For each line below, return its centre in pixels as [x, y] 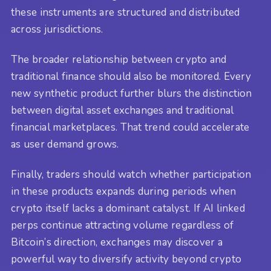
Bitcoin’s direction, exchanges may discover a [117, 243]
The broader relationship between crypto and [119, 60]
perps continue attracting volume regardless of [122, 226]
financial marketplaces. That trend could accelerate [130, 128]
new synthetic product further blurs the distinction [132, 94]
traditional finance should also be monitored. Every [131, 77]
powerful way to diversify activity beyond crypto [126, 260]
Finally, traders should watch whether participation [131, 175]
